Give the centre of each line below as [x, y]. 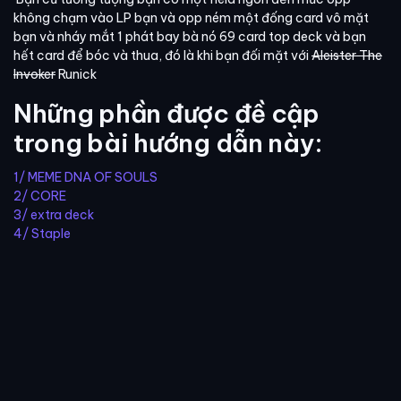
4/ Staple [42, 233]
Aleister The [347, 55]
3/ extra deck [54, 214]
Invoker [34, 74]
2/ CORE [40, 196]
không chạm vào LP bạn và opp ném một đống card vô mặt [191, 17]
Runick [76, 74]
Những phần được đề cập [166, 113]
